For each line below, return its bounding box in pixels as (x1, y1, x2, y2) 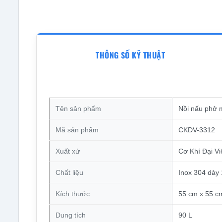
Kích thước (55, 190, 90, 198)
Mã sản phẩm (55, 126, 99, 134)
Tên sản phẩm (55, 105, 101, 113)
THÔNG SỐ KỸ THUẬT (96, 49, 166, 61)
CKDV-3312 (178, 126, 215, 134)
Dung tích (55, 211, 86, 220)
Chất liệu (55, 168, 83, 177)
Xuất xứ (55, 147, 80, 156)
